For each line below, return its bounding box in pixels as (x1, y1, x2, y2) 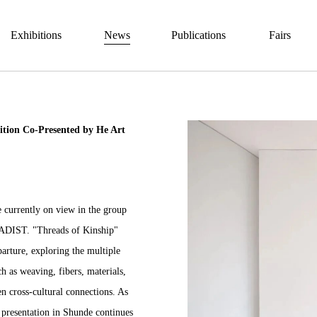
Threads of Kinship (37, 225, 114, 236)
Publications (171, 29, 226, 41)
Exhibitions (10, 29, 62, 41)
